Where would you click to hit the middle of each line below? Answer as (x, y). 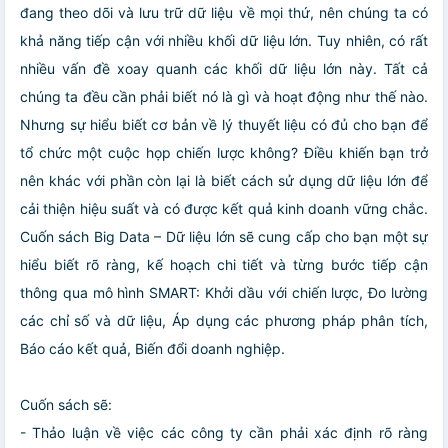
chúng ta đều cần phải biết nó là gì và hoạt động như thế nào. (224, 96)
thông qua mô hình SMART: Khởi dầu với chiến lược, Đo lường (224, 292)
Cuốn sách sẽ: (66, 404)
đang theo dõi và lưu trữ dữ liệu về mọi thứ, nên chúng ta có (224, 12)
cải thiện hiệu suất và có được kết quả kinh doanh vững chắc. (224, 208)
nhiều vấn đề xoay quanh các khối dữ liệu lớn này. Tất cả (224, 68)
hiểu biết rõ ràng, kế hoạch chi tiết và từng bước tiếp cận (224, 264)
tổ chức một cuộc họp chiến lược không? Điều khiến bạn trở (224, 152)
